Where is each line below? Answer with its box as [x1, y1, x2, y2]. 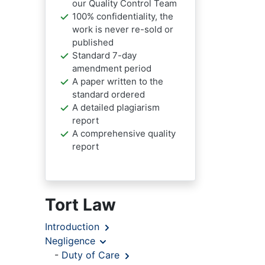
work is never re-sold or [72, 24, 173, 35]
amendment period [72, 63, 151, 74]
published [72, 37, 114, 48]
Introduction [45, 221, 102, 232]
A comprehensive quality [72, 128, 176, 139]
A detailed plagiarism [72, 102, 160, 113]
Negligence [45, 235, 98, 247]
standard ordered [72, 89, 145, 100]
